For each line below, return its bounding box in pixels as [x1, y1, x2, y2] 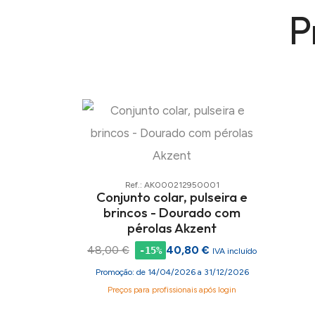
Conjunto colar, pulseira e [96, 188, 247, 205]
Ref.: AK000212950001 [124, 179, 219, 190]
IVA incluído [212, 246, 257, 257]
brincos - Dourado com [103, 203, 240, 221]
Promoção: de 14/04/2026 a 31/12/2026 [95, 267, 249, 278]
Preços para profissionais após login [108, 285, 236, 295]
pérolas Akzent [127, 219, 217, 236]
